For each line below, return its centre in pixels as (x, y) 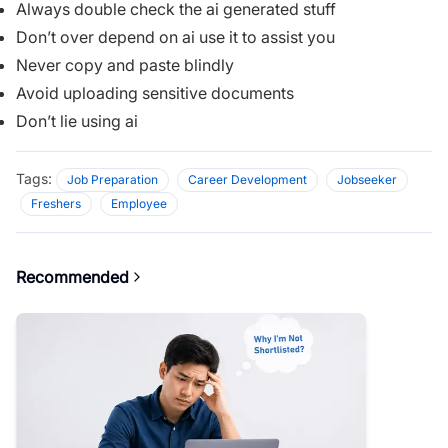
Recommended (72, 276)
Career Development (247, 179)
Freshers (56, 203)
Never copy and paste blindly (125, 64)
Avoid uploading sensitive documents (155, 92)
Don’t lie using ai (77, 120)
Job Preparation (112, 179)
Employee (139, 203)
